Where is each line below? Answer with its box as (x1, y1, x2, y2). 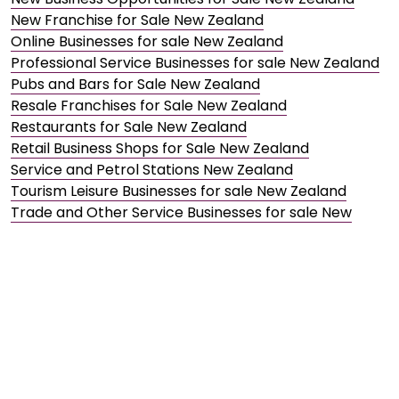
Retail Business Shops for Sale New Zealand (11, 138, 309, 159)
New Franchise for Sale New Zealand (11, 10, 264, 31)
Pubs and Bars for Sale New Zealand (11, 74, 260, 95)
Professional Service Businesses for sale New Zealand (11, 53, 379, 74)
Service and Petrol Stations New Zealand (11, 159, 293, 181)
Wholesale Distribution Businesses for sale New (11, 288, 336, 309)
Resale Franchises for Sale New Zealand (11, 95, 287, 117)
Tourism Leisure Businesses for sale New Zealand (11, 181, 346, 202)
